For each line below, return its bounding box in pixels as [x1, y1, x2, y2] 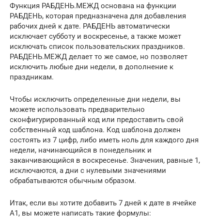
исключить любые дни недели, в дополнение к [10, 62, 173, 71]
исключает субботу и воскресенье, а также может [10, 31, 181, 41]
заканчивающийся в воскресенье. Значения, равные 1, [10, 155, 200, 165]
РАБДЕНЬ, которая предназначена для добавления [10, 11, 186, 20]
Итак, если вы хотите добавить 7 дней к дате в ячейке [10, 198, 196, 207]
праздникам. [10, 72, 54, 81]
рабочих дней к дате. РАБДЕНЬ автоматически [10, 21, 170, 31]
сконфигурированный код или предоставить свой [10, 115, 184, 124]
